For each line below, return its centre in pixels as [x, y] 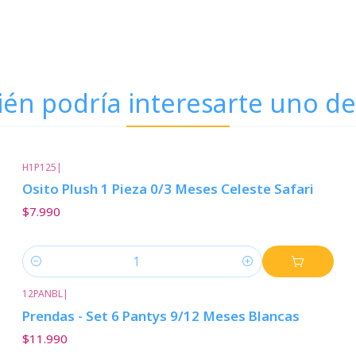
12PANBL [42, 294]
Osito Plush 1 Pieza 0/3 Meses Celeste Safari [168, 189]
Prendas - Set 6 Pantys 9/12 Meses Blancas [161, 315]
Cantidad [46, 270]
